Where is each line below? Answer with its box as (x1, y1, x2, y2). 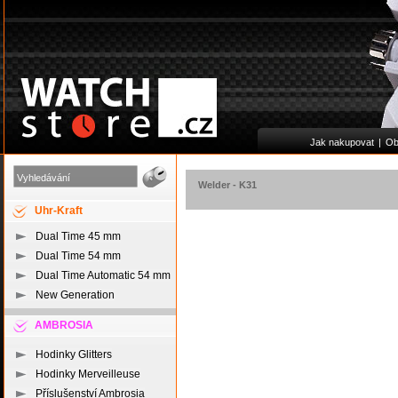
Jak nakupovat (309, 137, 374, 147)
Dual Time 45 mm (36, 230, 121, 243)
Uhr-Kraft (35, 204, 83, 217)
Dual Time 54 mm (36, 250, 121, 262)
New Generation (36, 289, 115, 301)
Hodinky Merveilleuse (36, 368, 140, 380)
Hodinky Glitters (36, 348, 112, 361)
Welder (198, 179, 230, 191)
